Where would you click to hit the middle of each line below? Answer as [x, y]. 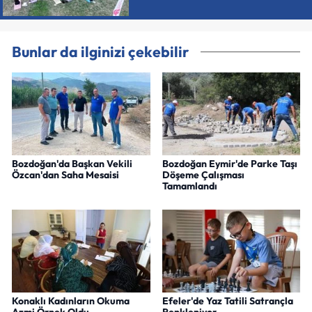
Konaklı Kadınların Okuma [71, 301]
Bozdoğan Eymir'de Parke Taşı [229, 164]
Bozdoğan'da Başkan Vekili [72, 164]
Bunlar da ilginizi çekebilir [100, 52]
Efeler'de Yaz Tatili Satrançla [227, 301]
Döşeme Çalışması [203, 175]
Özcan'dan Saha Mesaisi [65, 175]
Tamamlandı [189, 186]
